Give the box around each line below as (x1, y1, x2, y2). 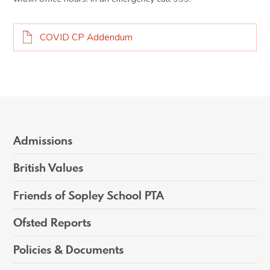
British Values (13, 160, 84, 176)
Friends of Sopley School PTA (13, 187, 165, 203)
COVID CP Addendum (39, 31, 133, 44)
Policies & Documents (13, 241, 124, 257)
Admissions (13, 133, 73, 149)
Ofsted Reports (13, 214, 92, 230)
